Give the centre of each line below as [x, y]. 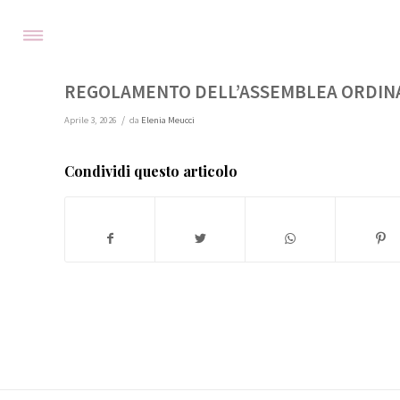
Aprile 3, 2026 [91, 120]
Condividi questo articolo [151, 171]
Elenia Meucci [168, 120]
